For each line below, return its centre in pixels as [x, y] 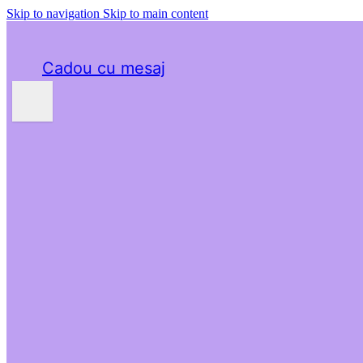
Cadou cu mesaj [104, 68]
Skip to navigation [55, 13]
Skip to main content [156, 13]
